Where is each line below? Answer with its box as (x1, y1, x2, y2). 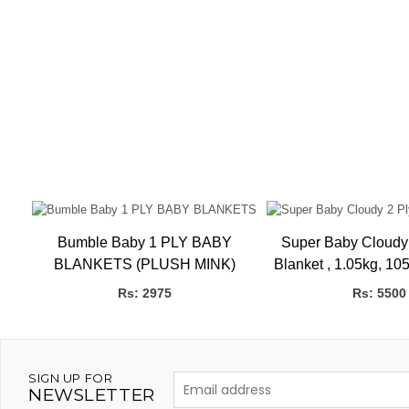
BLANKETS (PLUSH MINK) (54, 257, 236, 273)
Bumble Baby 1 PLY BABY (58, 235, 232, 251)
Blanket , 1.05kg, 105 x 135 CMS (273, 257, 334, 273)
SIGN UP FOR (28, 371, 113, 386)
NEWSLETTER (28, 384, 155, 406)
